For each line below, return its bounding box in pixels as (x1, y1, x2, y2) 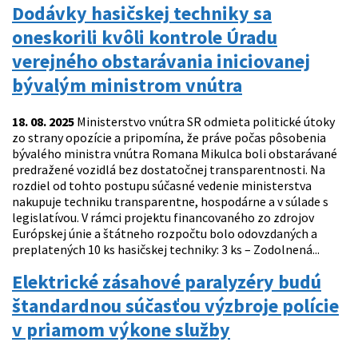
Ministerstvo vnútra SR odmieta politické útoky (74, 113, 335, 130)
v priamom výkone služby (12, 317, 230, 343)
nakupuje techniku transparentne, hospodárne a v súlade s (12, 193, 328, 210)
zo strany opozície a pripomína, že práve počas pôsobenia (12, 129, 326, 146)
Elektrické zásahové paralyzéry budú (12, 269, 321, 295)
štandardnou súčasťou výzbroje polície (12, 293, 339, 319)
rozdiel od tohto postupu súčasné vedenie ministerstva (12, 177, 312, 194)
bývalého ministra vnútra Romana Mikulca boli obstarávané (12, 145, 337, 162)
